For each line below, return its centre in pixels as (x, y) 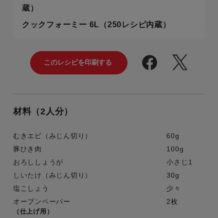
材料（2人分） (43, 111)
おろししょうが (38, 162)
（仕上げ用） (33, 211)
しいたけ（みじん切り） (53, 175)
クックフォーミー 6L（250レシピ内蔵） (96, 24)
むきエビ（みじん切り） (53, 136)
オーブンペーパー (42, 201)
